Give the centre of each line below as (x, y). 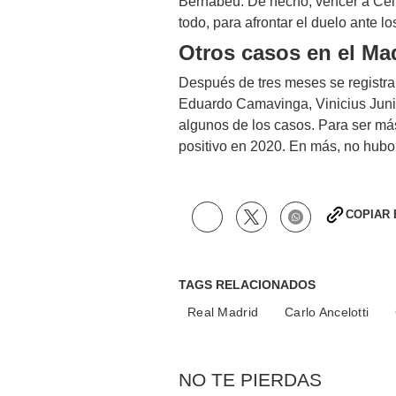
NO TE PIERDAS (250, 380)
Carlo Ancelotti (327, 312)
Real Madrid (223, 312)
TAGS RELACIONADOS (247, 285)
